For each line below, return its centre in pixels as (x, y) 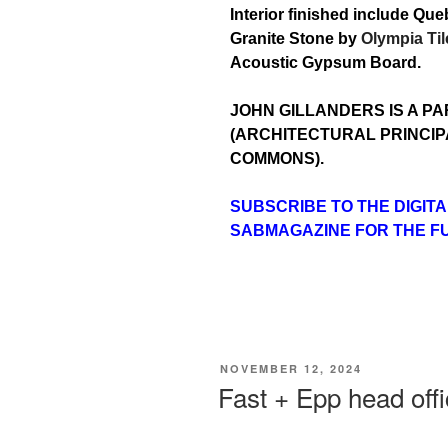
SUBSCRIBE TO (291, 206)
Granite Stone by (295, 38)
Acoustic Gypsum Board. (325, 62)
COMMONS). (277, 158)
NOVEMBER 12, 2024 (291, 368)
